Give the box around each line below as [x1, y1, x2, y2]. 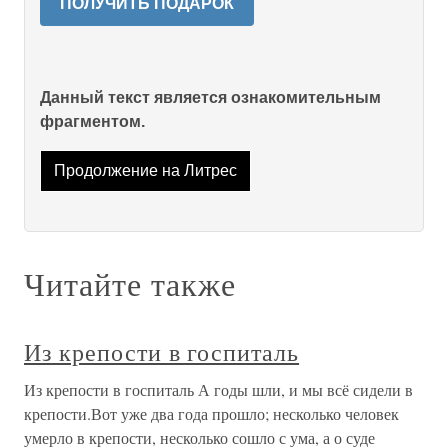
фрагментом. [40, 113, 145, 130]
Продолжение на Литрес [53, 162, 237, 180]
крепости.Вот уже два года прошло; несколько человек [24, 403, 399, 425]
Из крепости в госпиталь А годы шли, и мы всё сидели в [24, 379, 413, 401]
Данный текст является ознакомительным [40, 89, 381, 106]
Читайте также [24, 262, 236, 306]
